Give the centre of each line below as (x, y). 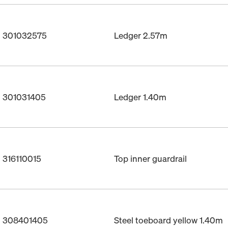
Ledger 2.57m (141, 35)
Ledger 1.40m (140, 97)
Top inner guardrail (150, 158)
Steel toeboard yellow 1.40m (168, 220)
